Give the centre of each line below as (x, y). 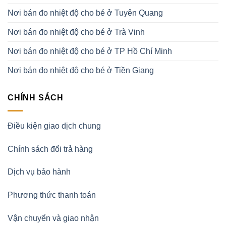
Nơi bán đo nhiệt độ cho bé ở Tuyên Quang (85, 13)
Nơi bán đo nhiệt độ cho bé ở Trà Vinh (76, 32)
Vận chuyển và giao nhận (53, 218)
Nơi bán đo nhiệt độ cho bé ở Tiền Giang (81, 71)
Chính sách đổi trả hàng (50, 149)
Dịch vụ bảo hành (39, 172)
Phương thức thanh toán (52, 195)
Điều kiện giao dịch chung (54, 126)
